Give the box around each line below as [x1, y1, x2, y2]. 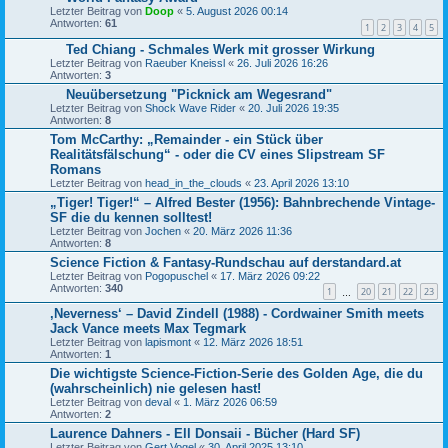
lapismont [145, 336, 191, 349]
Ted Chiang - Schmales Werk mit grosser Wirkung [65, 41, 375, 57]
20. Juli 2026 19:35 [248, 101, 339, 114]
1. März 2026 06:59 [183, 396, 277, 409]
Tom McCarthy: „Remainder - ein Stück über [50, 131, 323, 147]
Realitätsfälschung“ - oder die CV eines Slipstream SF [50, 146, 385, 162]
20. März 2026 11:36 [193, 224, 292, 237]
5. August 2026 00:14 [186, 4, 288, 17]
